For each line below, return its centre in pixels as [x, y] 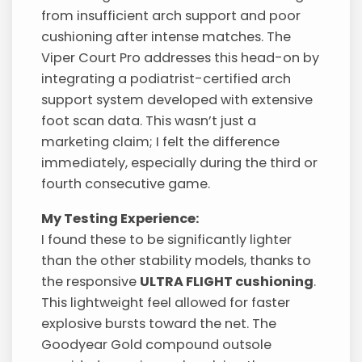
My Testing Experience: [121, 218]
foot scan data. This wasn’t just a [149, 121]
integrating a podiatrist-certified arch [166, 79]
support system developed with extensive [177, 100]
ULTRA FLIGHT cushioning [227, 281]
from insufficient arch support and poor [171, 16]
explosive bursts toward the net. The [159, 323]
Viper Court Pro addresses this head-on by [181, 58]
